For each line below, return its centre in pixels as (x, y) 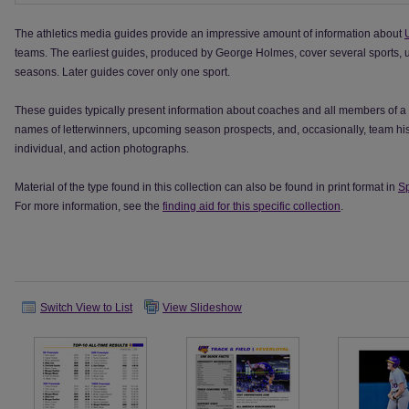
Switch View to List (86, 307)
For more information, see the (89, 206)
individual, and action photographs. (102, 149)
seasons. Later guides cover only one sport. (122, 72)
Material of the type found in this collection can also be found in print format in (206, 187)
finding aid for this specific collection (252, 206)
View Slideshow (202, 307)
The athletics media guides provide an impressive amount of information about (210, 34)
